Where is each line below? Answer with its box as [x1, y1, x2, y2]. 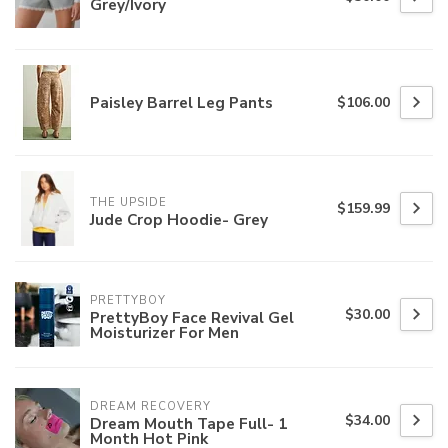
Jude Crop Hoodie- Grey [90, 208, 268, 230]
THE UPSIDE [90, 194, 167, 210]
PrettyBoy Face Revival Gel [90, 307, 294, 329]
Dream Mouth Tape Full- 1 [90, 413, 287, 435]
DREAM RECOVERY [90, 399, 211, 415]
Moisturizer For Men [90, 322, 239, 344]
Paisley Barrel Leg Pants [90, 92, 273, 114]
